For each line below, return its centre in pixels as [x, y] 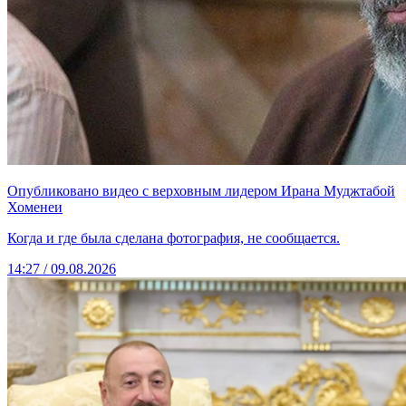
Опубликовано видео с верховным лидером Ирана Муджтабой [201, 191]
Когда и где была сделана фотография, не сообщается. [174, 238]
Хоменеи [35, 208]
